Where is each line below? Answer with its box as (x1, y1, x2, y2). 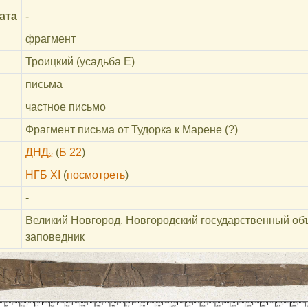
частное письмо (25, 101, 106, 113)
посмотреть (66, 169, 125, 181)
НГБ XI (25, 169, 60, 181)
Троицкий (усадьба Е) (25, 56, 135, 67)
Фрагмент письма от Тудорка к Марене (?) (25, 124, 238, 135)
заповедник (25, 231, 85, 243)
